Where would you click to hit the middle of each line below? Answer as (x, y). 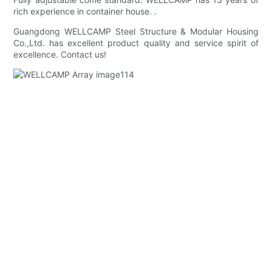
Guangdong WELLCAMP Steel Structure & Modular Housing (136, 32)
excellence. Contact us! (60, 55)
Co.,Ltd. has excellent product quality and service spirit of (136, 43)
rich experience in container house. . (85, 12)
